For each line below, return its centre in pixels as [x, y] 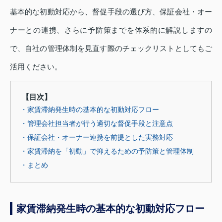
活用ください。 [36, 67]
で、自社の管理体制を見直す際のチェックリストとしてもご [111, 49]
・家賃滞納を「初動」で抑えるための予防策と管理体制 [107, 151]
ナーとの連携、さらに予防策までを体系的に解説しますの [111, 30]
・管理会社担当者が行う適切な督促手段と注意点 [97, 124]
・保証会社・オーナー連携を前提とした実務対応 [97, 138]
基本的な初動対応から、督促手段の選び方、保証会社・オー [111, 12]
